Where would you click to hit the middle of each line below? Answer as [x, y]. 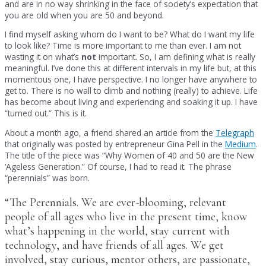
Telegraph [235, 132]
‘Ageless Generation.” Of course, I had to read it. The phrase [118, 166]
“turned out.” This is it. [46, 113]
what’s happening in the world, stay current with [117, 231]
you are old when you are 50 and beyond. [84, 15]
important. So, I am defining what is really [177, 57]
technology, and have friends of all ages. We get [114, 245]
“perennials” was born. [47, 178]
